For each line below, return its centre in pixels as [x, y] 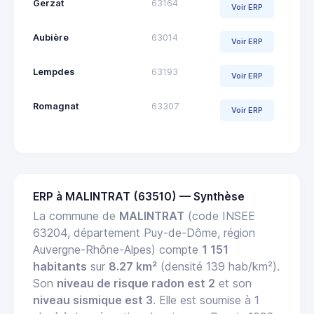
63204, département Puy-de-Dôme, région [144, 232]
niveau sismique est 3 [93, 300]
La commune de [76, 216]
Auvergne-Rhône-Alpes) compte [117, 249]
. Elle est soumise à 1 [206, 300]
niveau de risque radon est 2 [136, 283]
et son [233, 283]
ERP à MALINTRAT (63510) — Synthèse [139, 196]
